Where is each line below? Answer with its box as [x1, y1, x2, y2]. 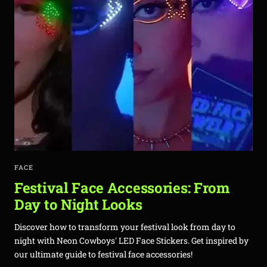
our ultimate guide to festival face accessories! [14, 249, 193, 260]
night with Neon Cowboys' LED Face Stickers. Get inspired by [14, 235, 249, 246]
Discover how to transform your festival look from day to [14, 221, 235, 232]
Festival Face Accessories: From [14, 178, 229, 197]
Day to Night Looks [14, 195, 142, 214]
